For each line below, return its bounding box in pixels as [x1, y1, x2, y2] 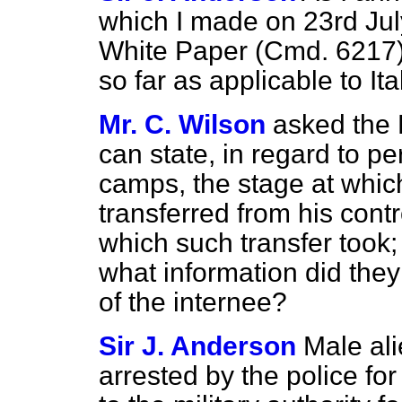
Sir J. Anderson [99, 331, 296, 361]
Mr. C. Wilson [99, 109, 266, 139]
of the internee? [99, 287, 287, 317]
